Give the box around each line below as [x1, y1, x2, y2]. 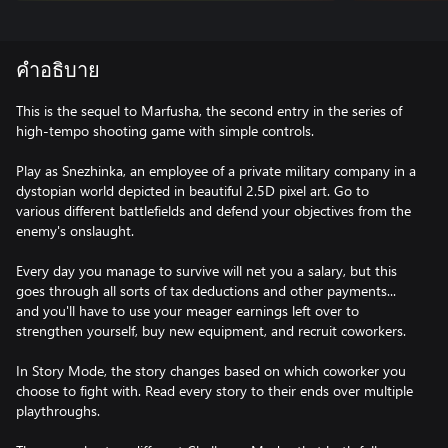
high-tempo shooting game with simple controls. [16, 121, 314, 140]
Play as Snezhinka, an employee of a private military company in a [16, 161, 416, 180]
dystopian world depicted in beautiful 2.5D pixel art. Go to [16, 181, 369, 200]
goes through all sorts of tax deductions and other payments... [16, 281, 396, 300]
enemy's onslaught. [16, 221, 134, 240]
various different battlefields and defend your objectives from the [16, 201, 411, 220]
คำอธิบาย [16, 61, 100, 81]
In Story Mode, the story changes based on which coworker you [16, 361, 406, 380]
